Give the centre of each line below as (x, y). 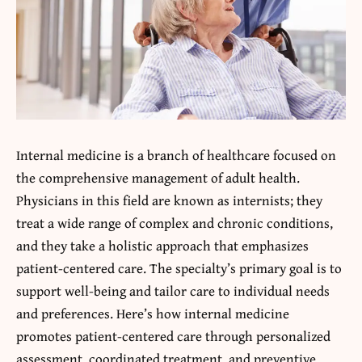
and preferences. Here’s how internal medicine (153, 314)
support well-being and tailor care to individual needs (173, 291)
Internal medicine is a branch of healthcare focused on (176, 155)
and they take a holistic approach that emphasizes (162, 246)
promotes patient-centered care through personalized (173, 336)
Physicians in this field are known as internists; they (169, 200)
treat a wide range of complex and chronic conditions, (175, 223)
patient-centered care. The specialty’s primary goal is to (179, 268)
